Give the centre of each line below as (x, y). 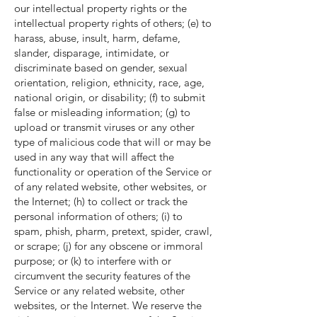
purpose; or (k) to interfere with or (93, 261)
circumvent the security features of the (102, 276)
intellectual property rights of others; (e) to (113, 23)
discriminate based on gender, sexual (101, 68)
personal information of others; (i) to (98, 216)
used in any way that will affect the (94, 157)
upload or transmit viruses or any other (104, 127)
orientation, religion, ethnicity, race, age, (109, 82)
